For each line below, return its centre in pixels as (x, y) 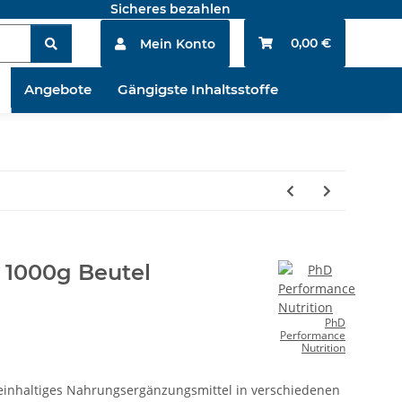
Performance (313, 336)
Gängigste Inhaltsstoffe (197, 90)
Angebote (57, 90)
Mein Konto (178, 44)
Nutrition (323, 348)
